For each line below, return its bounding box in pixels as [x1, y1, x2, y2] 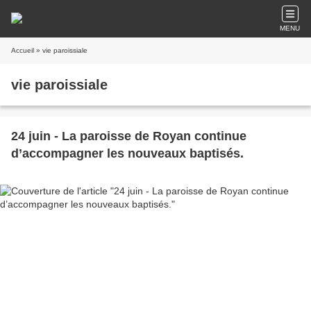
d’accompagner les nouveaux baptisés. [11, 146, 244, 160]
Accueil [11, 47, 34, 54]
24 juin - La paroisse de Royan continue [11, 129, 246, 143]
